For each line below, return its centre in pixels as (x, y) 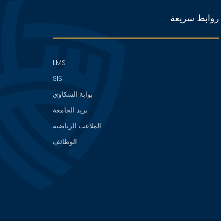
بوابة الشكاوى (73, 94)
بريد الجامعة (71, 110)
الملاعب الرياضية (77, 126)
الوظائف (65, 142)
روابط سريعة (194, 18)
